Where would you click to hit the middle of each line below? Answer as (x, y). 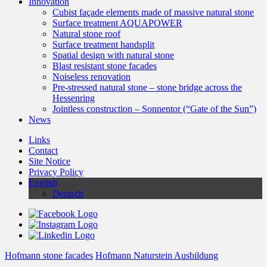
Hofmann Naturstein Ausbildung (157, 255)
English (43, 183)
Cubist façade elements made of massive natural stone (153, 12)
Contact (43, 150)
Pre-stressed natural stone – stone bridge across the (147, 87)
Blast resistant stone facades (105, 66)
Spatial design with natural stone (113, 55)
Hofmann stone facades (49, 255)
